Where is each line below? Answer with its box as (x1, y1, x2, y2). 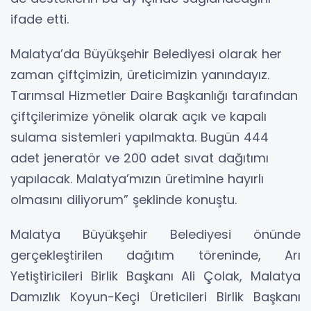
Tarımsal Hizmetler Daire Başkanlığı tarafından (10, 86, 298, 104)
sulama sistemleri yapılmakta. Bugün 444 (10, 128, 269, 146)
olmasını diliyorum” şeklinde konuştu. (10, 190, 237, 208)
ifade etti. (10, 10, 69, 28)
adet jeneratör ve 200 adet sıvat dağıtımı (10, 149, 269, 167)
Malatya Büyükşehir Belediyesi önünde (10, 225, 301, 243)
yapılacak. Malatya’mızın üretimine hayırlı (10, 169, 264, 187)
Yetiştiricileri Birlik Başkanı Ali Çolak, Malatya (10, 267, 301, 285)
